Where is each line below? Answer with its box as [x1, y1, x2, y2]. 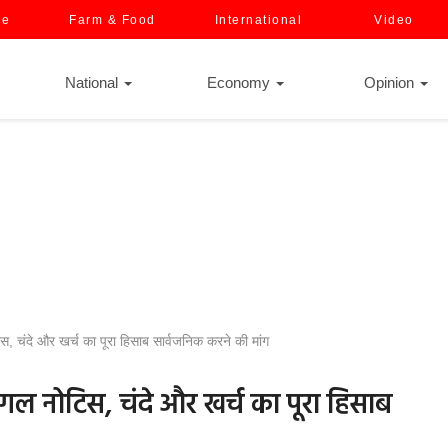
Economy [207, 74, 274, 91]
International [214, 13, 302, 27]
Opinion [364, 74, 418, 91]
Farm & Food [69, 13, 156, 27]
